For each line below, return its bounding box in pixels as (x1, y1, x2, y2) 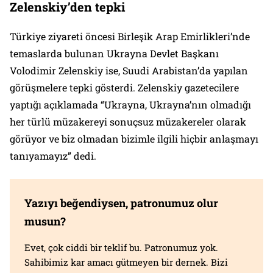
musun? (24, 214, 66, 229)
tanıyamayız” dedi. (10, 149, 96, 163)
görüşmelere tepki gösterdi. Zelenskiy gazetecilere (10, 81, 239, 94)
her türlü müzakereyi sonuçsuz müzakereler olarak (10, 115, 246, 129)
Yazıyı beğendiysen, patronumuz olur (24, 196, 218, 211)
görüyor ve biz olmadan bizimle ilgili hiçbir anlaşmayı (10, 132, 258, 146)
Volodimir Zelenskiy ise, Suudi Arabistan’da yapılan (10, 64, 248, 77)
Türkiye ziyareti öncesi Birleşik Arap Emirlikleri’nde (10, 30, 250, 43)
